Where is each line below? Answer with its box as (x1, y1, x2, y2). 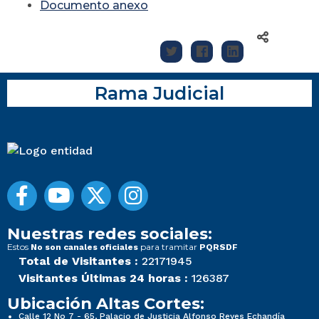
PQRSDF (199, 242, 238, 253)
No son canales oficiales (31, 242, 138, 253)
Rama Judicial (95, 82, 224, 105)
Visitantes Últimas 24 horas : (19, 271, 188, 286)
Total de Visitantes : (19, 254, 138, 268)
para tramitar (138, 241, 199, 253)
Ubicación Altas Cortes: (7, 293, 204, 314)
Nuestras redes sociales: (7, 224, 212, 244)
